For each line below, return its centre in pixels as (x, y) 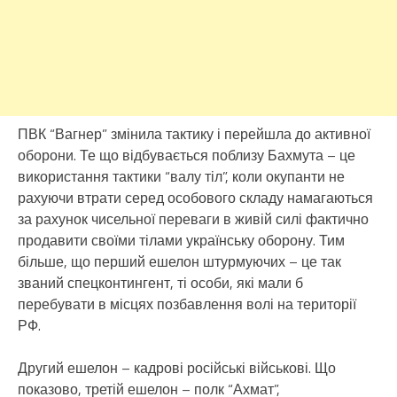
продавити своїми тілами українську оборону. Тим (181, 240)
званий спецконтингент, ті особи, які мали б (160, 282)
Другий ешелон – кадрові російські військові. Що (177, 367)
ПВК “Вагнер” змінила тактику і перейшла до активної (194, 133)
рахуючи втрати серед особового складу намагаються (195, 197)
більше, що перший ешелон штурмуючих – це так (179, 261)
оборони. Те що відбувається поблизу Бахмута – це (187, 155)
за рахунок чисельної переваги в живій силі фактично (193, 218)
